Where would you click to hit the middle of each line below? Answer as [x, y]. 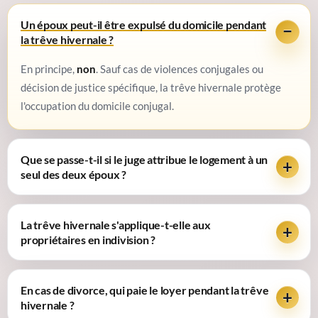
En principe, [49, 69]
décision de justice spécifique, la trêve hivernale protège [151, 88]
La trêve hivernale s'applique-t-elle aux [116, 225]
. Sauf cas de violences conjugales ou [180, 69]
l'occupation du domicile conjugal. [97, 106]
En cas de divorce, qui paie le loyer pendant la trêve [145, 290]
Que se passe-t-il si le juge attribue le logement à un [144, 160]
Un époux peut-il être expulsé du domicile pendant [144, 25]
